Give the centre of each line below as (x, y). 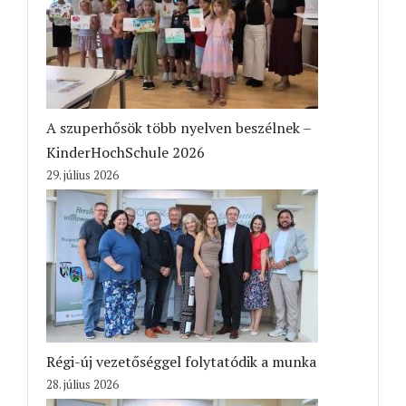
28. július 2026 (82, 384)
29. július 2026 (82, 174)
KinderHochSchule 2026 (126, 152)
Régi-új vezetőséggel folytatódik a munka (181, 361)
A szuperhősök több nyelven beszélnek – (179, 127)
